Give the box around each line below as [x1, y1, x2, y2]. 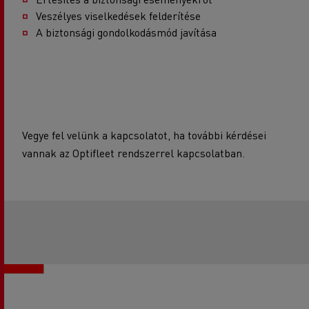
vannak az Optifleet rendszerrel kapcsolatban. [22, 145, 245, 160]
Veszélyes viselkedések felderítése [36, 8, 201, 23]
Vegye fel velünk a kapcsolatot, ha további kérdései [22, 127, 266, 142]
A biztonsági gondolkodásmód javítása [36, 24, 217, 39]
